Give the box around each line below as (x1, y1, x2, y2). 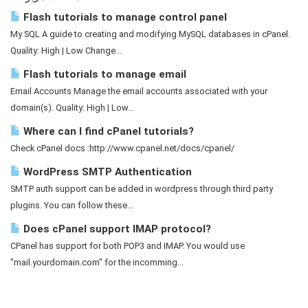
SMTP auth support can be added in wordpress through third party (10, 184, 273, 194)
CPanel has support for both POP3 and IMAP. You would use (10, 241, 245, 251)
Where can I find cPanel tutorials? (21, 125, 194, 137)
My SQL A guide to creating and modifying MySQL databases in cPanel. (10, 29, 290, 39)
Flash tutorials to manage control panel (21, 11, 227, 23)
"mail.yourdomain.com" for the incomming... (10, 257, 184, 267)
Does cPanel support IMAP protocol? (21, 223, 211, 235)
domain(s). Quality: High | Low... (10, 102, 134, 113)
